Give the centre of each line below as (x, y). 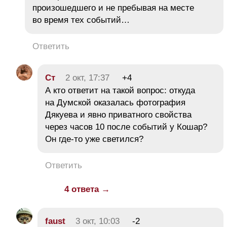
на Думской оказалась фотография (115, 103)
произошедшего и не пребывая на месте (113, 8)
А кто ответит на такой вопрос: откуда (120, 91)
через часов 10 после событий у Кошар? (126, 127)
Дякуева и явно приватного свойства (118, 115)
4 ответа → (87, 190)
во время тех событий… (81, 20)
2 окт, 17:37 (87, 78)
